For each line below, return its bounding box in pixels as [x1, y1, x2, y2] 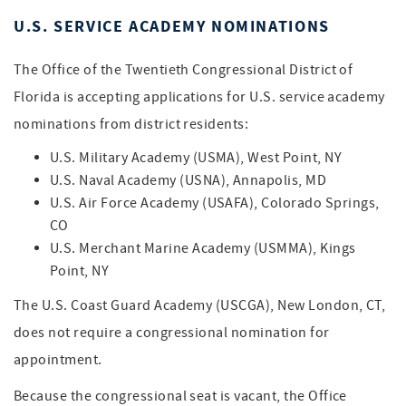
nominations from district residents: [14, 115, 249, 133]
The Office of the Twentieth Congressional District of [14, 61, 353, 79]
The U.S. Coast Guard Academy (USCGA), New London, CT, [14, 296, 386, 314]
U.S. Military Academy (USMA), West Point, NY [50, 149, 343, 167]
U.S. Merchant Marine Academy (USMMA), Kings [50, 239, 356, 257]
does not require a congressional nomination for [14, 324, 330, 342]
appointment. [14, 351, 102, 369]
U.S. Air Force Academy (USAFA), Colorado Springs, [50, 194, 380, 212]
